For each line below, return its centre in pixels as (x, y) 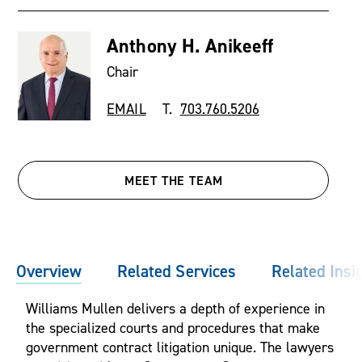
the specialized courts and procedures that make (173, 328)
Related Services (177, 271)
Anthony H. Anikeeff (190, 46)
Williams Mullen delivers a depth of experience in (175, 308)
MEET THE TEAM (174, 181)
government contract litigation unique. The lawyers (180, 347)
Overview (49, 271)
